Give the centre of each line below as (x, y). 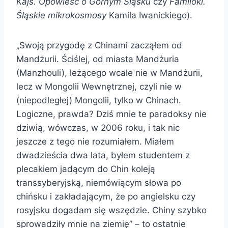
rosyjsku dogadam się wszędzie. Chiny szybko (111, 210)
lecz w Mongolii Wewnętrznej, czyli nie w (99, 86)
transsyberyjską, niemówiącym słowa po (99, 182)
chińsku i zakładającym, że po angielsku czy (106, 196)
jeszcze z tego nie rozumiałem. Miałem (95, 141)
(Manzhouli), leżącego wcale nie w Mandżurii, (109, 73)
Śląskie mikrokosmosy (61, 15)
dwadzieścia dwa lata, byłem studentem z (103, 155)
